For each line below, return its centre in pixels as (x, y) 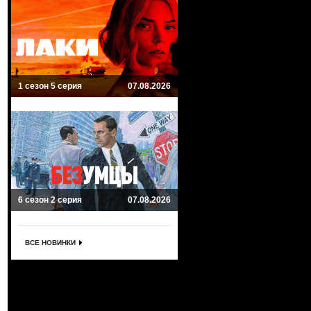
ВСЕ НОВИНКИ (50, 243)
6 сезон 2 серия (50, 200)
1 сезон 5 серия (50, 86)
